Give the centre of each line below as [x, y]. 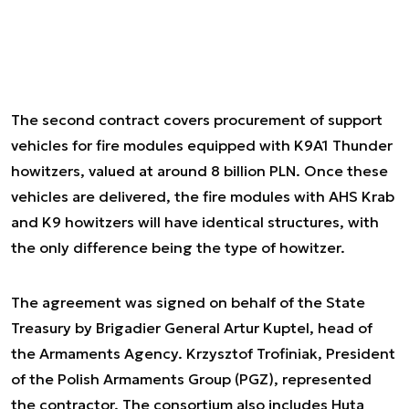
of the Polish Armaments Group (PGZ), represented [191, 379]
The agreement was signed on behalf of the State [188, 302]
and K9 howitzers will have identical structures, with [195, 222]
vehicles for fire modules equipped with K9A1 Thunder [202, 145]
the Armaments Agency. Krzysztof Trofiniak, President [203, 353]
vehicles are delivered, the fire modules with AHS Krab [203, 196]
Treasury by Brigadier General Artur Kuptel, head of [192, 328]
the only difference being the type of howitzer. [178, 247]
